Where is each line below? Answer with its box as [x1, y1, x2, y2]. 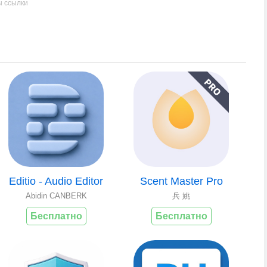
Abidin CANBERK [25, 191, 87, 200]
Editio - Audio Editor [9, 175, 103, 187]
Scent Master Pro [139, 175, 223, 187]
